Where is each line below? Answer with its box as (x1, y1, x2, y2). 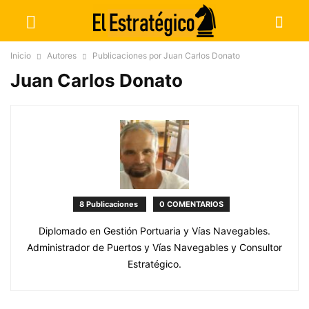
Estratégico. (128, 258, 181, 270)
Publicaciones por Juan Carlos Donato (92, 50, 240, 61)
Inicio (10, 50, 31, 61)
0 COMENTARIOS (159, 199, 223, 209)
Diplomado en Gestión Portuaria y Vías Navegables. (39, 225, 270, 237)
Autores (47, 50, 77, 61)
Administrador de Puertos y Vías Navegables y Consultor (27, 241, 282, 253)
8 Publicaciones (79, 199, 140, 209)
